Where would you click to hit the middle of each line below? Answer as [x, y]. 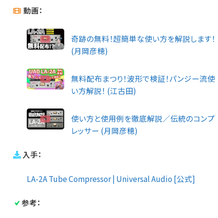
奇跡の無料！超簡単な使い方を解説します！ [144, 38]
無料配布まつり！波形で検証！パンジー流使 [143, 78]
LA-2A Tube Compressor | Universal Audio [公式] [111, 179]
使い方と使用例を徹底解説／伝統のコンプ [143, 118]
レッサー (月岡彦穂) [105, 131]
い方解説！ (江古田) [104, 90]
